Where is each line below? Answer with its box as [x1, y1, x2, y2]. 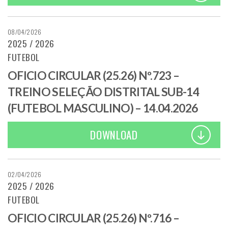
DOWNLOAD [90, 127, 138, 143]
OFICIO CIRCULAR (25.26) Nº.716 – [8, 211, 180, 225]
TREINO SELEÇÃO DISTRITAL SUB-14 [8, 84, 199, 99]
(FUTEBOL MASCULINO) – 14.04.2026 [8, 101, 198, 115]
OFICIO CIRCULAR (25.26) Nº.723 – [8, 68, 180, 82]
